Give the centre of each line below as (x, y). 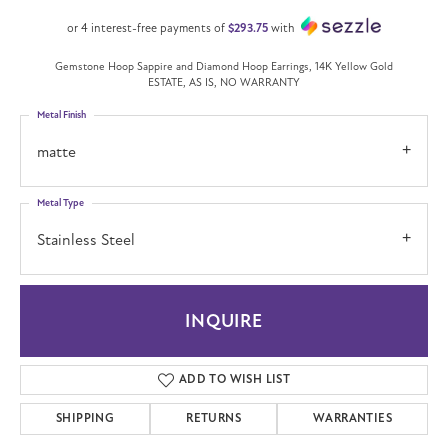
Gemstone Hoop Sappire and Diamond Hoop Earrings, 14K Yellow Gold (224, 67)
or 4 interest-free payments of (147, 27)
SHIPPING (85, 419)
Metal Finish (61, 115)
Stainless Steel (86, 240)
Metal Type (60, 203)
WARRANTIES (353, 419)
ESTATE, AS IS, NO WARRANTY (224, 83)
